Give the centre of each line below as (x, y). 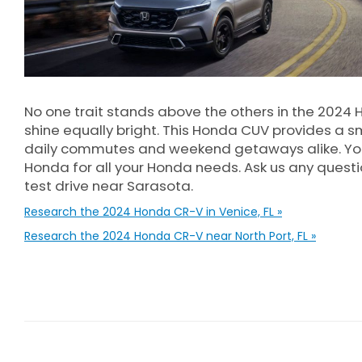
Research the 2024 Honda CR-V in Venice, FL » (153, 211)
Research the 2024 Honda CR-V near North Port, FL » (170, 236)
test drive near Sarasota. (109, 185)
